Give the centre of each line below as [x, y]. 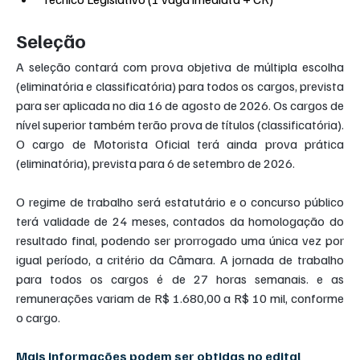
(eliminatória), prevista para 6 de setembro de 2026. [156, 163]
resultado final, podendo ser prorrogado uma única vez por [180, 240]
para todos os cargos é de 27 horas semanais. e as [180, 278]
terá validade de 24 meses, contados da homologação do [180, 221]
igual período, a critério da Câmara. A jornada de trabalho [180, 259]
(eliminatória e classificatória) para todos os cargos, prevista [180, 86]
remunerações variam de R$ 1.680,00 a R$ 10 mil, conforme [180, 298]
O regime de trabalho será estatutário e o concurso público [180, 201]
